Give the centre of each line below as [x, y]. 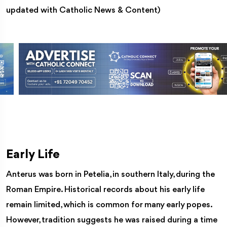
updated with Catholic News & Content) [83, 10]
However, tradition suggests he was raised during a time [112, 220]
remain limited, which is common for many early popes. [109, 205]
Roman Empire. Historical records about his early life [105, 190]
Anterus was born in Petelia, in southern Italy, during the [110, 174]
